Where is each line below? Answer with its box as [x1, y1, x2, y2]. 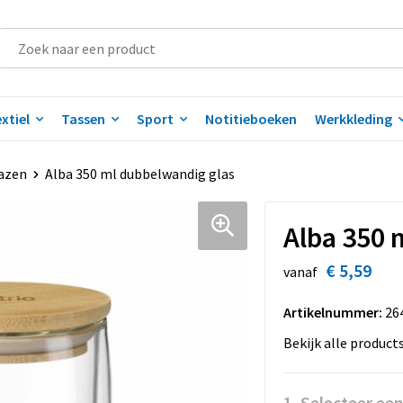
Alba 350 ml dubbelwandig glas [44, 165, 235, 183]
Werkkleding [314, 110, 392, 128]
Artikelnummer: [282, 303, 382, 321]
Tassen [60, 110, 105, 128]
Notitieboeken [204, 110, 297, 128]
